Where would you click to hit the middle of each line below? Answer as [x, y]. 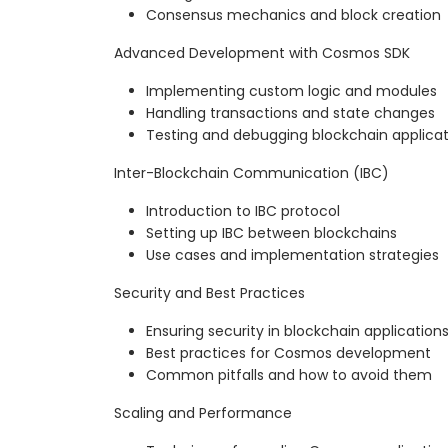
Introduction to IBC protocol [243, 211]
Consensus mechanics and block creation [293, 15]
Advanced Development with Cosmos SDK [262, 53]
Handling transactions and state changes [290, 113]
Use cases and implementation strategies [292, 255]
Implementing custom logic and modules [291, 91]
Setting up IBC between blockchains [271, 233]
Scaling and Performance [203, 413]
